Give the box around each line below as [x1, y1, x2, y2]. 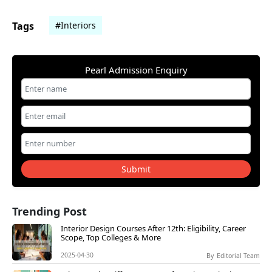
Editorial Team [217, 251, 260, 260]
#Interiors [55, 19, 96, 32]
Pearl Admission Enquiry [84, 64, 188, 76]
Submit [121, 163, 151, 175]
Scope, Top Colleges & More [61, 232, 161, 243]
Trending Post [12, 204, 87, 219]
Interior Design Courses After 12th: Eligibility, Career [61, 223, 246, 234]
